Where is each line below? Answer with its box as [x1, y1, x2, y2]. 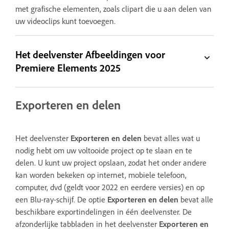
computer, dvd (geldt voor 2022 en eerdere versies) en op [15, 182, 204, 193]
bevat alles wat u [142, 133, 200, 144]
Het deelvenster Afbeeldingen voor [15, 48, 166, 61]
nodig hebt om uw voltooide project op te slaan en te [15, 145, 192, 156]
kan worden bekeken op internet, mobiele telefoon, [15, 170, 187, 180]
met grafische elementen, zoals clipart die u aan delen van [15, 3, 212, 14]
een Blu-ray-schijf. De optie [15, 194, 107, 205]
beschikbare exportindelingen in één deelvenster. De [15, 207, 192, 217]
